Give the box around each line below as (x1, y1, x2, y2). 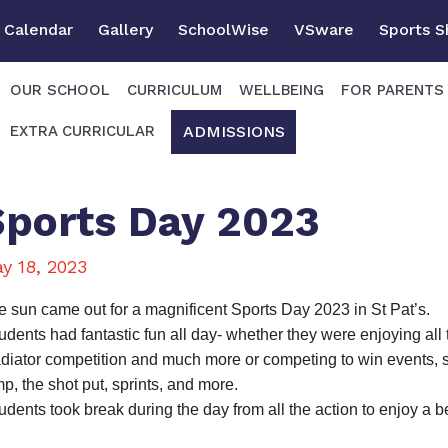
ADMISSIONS (182, 121, 285, 141)
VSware (294, 19, 354, 39)
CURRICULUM (127, 80, 222, 99)
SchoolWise (178, 19, 269, 39)
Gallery (98, 19, 153, 39)
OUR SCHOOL (10, 80, 110, 99)
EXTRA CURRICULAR (10, 122, 155, 141)
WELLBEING (239, 80, 324, 99)
